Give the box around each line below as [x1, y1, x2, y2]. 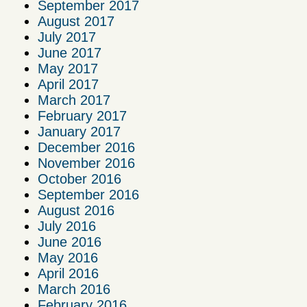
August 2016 [38, 202, 114, 218]
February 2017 [38, 108, 127, 123]
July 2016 [38, 218, 96, 234]
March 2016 [38, 281, 110, 297]
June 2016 [38, 234, 101, 249]
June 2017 [38, 45, 101, 60]
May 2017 [38, 60, 98, 76]
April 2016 [38, 265, 99, 281]
